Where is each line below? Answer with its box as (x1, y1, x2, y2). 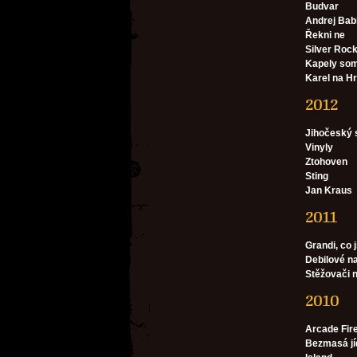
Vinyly (305, 142, 333, 153)
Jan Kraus (305, 185, 352, 196)
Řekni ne (305, 29, 345, 41)
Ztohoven (305, 156, 347, 167)
